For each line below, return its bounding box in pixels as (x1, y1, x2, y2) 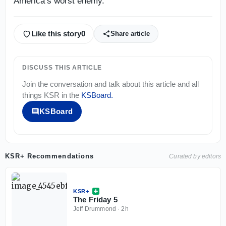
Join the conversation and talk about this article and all (22, 79, 199, 88)
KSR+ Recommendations (5, 152, 94, 160)
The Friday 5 (73, 195, 118, 204)
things (22, 90, 44, 99)
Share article (110, 30, 150, 38)
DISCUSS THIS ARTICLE (22, 64, 102, 71)
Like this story (31, 29, 81, 38)
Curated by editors (169, 152, 221, 160)
